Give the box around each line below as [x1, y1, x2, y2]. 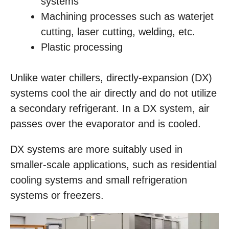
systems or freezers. [10, 190, 104, 201]
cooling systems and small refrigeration [10, 174, 187, 186]
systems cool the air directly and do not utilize [10, 87, 217, 99]
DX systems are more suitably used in [10, 144, 182, 155]
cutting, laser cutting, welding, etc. [41, 26, 195, 37]
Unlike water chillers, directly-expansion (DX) [10, 72, 212, 83]
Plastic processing [41, 41, 123, 53]
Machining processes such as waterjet [41, 11, 214, 22]
